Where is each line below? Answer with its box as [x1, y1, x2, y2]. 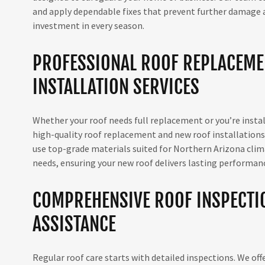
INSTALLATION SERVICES [32, 75, 199, 99]
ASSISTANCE [32, 212, 116, 236]
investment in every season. [32, 20, 144, 31]
